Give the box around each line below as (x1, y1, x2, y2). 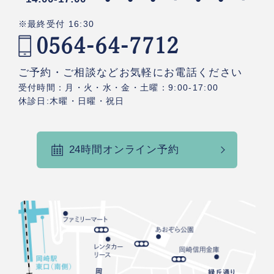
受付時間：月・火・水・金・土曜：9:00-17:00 (18, 83, 219, 93)
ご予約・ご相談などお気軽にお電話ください (18, 67, 243, 79)
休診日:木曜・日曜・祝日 (18, 96, 125, 106)
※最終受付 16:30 (18, 19, 95, 29)
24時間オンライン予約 (68, 143, 179, 155)
